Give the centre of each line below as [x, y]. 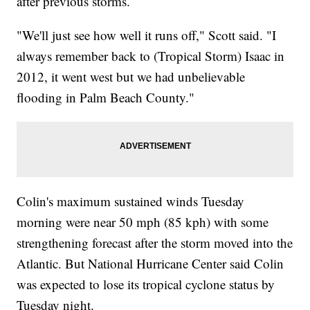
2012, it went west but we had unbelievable [131, 77]
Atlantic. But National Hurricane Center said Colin [151, 264]
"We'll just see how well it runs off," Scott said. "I [147, 35]
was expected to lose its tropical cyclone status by [146, 284]
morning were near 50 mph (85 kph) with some [143, 222]
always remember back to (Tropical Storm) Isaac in [151, 56]
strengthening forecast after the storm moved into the [155, 243]
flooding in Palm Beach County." [106, 98]
